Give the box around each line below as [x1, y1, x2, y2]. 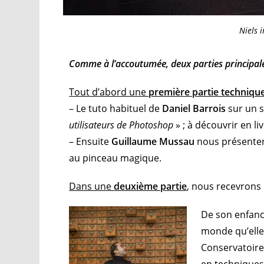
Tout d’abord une [69, 85, 149, 98]
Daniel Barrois [162, 101, 226, 115]
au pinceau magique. [69, 151, 162, 164]
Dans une [69, 179, 114, 193]
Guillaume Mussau [111, 134, 197, 148]
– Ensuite [69, 134, 112, 148]
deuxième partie [114, 179, 187, 193]
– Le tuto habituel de [69, 101, 163, 115]
